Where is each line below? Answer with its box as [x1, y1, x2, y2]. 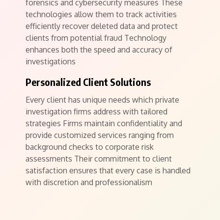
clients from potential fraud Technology [26, 33, 166, 43]
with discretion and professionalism [26, 177, 152, 187]
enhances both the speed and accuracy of [26, 45, 172, 55]
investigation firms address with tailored [26, 107, 167, 116]
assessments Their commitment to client [26, 154, 172, 164]
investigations [26, 56, 76, 66]
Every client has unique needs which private [26, 95, 179, 105]
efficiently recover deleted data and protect [26, 21, 178, 31]
